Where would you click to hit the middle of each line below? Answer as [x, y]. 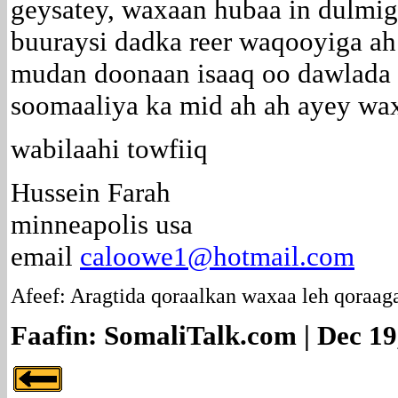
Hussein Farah [91, 192]
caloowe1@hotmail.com [217, 256]
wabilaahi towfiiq [109, 148]
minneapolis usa [102, 224]
